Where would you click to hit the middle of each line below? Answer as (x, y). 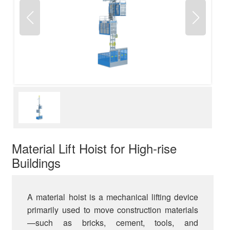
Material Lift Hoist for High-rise (94, 148)
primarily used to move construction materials (113, 209)
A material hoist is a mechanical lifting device (113, 197)
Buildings (36, 162)
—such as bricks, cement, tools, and (113, 222)
